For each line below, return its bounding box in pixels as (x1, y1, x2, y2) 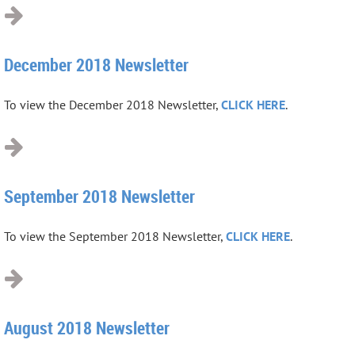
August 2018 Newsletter (4, 315, 170, 339)
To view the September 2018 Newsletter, (4, 227, 226, 244)
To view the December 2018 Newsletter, (4, 96, 221, 113)
